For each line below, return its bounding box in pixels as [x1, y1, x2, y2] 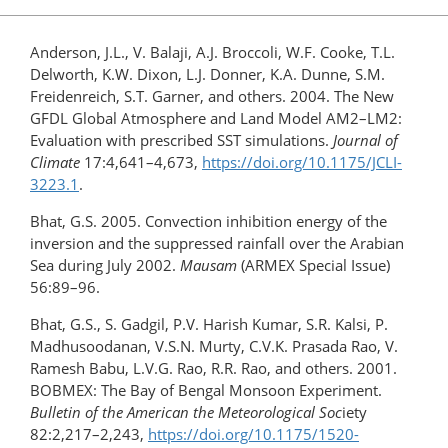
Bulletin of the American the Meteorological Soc [30, 402, 342, 423]
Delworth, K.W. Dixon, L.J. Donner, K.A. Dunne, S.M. [30, 64, 385, 85]
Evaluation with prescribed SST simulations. [30, 130, 333, 151]
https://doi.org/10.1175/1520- [148, 424, 359, 445]
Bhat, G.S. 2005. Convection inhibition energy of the [30, 211, 387, 232]
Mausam [180, 255, 237, 276]
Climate [30, 152, 80, 173]
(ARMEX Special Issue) [237, 255, 390, 276]
